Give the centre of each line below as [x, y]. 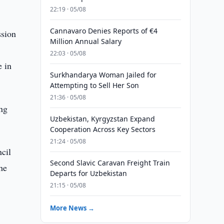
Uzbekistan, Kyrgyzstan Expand [102, 119]
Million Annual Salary [85, 41]
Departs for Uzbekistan [88, 173]
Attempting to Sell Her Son [94, 85]
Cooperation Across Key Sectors [102, 129]
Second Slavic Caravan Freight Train [110, 163]
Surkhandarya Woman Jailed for [103, 75]
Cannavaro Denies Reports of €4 [103, 31]
